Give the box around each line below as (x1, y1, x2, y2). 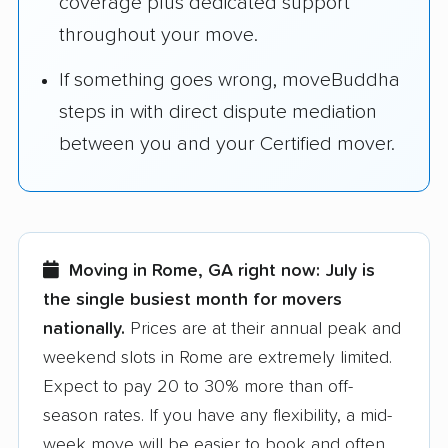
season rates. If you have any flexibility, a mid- (43, 406, 392, 425)
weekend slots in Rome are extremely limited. (43, 348, 392, 367)
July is (325, 261, 375, 280)
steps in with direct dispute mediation (59, 102, 377, 123)
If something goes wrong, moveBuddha (59, 70, 400, 91)
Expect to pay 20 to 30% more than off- (43, 377, 353, 396)
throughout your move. (59, 25, 258, 46)
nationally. (43, 319, 125, 338)
